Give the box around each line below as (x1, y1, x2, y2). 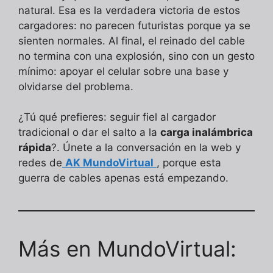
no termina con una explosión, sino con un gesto (18, 49, 255, 62)
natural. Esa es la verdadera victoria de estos (18, 4, 240, 16)
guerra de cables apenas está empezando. (18, 172, 229, 185)
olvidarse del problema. (18, 80, 133, 93)
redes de (18, 157, 62, 169)
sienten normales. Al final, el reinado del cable (18, 34, 245, 47)
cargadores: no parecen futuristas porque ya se (18, 19, 250, 32)
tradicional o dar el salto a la (18, 126, 160, 139)
